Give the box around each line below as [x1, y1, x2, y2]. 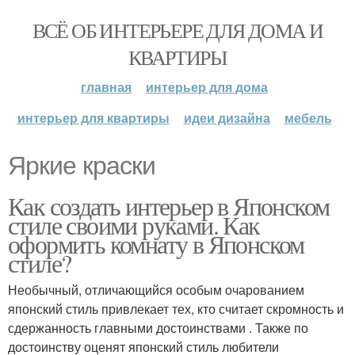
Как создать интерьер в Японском [8, 189, 330, 223]
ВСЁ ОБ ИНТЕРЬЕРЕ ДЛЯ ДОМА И [32, 17, 323, 44]
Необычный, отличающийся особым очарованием [8, 281, 304, 299]
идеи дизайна [183, 109, 270, 127]
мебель [284, 109, 332, 127]
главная [81, 78, 132, 96]
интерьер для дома [146, 78, 268, 96]
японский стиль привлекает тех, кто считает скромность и [8, 300, 344, 318]
